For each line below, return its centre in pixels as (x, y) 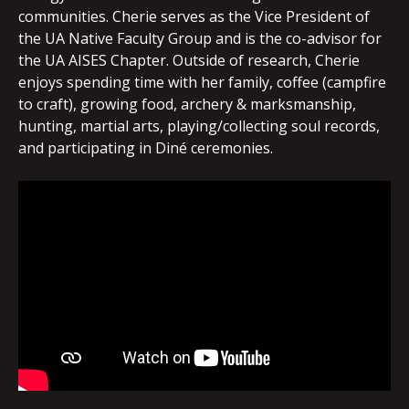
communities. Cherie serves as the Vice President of (194, 16)
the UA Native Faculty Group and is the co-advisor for (200, 38)
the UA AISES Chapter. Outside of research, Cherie (189, 60)
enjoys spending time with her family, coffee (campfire (202, 82)
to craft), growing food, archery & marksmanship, (187, 104)
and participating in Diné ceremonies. (146, 148)
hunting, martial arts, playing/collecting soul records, (199, 126)
